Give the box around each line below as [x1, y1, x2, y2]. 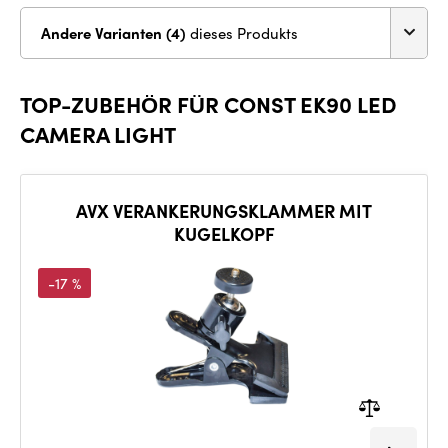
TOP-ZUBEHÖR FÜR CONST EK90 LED [20, 87, 397, 120]
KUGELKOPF [173, 220, 275, 246]
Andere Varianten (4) [166, 21, 190, 44]
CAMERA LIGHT [20, 117, 176, 150]
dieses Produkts [190, 21, 298, 44]
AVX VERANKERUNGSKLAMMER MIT [76, 197, 372, 223]
